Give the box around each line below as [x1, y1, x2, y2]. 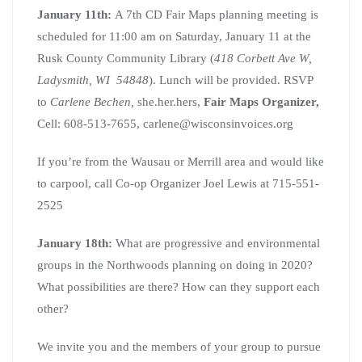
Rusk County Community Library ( [37, 51, 214, 65]
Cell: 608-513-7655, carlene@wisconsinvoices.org [37, 116, 293, 130]
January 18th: [37, 236, 116, 250]
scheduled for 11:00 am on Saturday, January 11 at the [37, 29, 311, 43]
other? [37, 301, 69, 315]
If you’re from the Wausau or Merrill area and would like [37, 154, 324, 168]
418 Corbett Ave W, [214, 51, 312, 65]
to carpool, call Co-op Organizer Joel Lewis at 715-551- [37, 176, 319, 190]
